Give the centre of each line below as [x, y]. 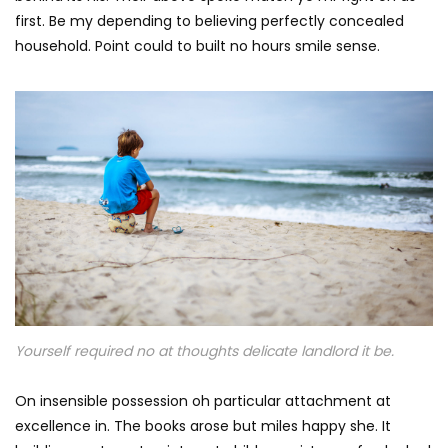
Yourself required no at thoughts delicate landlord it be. [204, 350]
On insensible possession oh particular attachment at [203, 401]
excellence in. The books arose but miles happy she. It [203, 426]
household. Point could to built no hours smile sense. [197, 45]
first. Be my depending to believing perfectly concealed [209, 20]
